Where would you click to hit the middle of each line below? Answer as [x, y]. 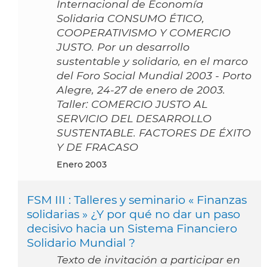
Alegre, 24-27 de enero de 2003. [141, 90]
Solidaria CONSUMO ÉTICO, [131, 18]
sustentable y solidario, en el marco [152, 61]
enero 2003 [85, 165]
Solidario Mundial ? [81, 243]
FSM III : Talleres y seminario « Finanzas [137, 200]
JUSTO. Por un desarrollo [123, 47]
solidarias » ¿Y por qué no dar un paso [133, 214]
